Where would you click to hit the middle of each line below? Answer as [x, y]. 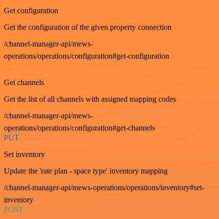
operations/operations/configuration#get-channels [79, 128]
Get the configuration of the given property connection [88, 27]
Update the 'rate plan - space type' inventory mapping [86, 171]
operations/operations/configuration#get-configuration [87, 56]
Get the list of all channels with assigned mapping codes [90, 99]
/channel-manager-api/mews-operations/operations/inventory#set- [104, 187]
